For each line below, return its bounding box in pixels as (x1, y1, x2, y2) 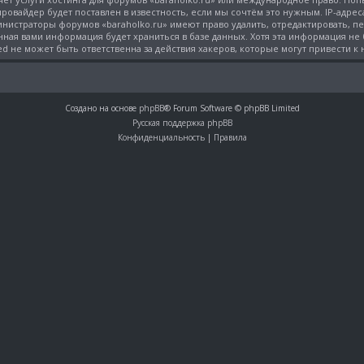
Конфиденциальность (117, 132, 205, 144)
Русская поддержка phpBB (132, 117, 232, 129)
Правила (213, 132, 247, 144)
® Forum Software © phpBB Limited (163, 102, 300, 115)
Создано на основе (64, 102, 139, 115)
